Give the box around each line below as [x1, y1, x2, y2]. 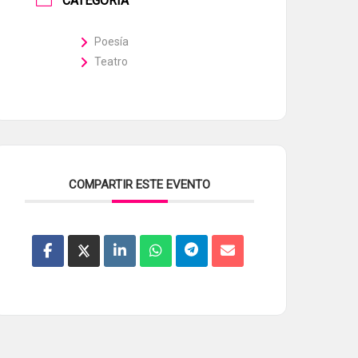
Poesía [94, 35, 129, 48]
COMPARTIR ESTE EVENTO [69, 177, 211, 192]
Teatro [94, 55, 129, 68]
